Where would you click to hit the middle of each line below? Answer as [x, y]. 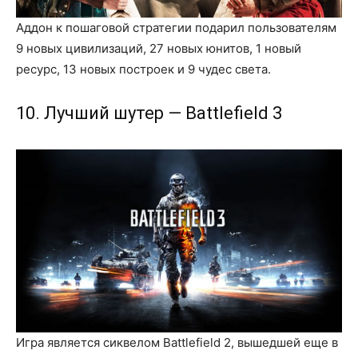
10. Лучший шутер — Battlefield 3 [149, 113]
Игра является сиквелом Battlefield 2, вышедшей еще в [177, 342]
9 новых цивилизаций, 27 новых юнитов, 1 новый [159, 48]
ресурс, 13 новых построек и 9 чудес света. [143, 69]
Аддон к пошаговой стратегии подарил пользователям [176, 27]
